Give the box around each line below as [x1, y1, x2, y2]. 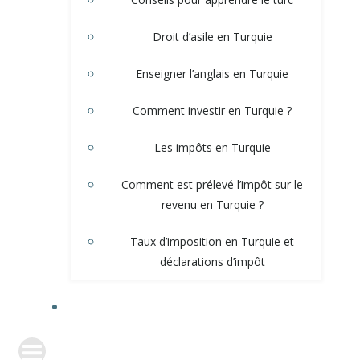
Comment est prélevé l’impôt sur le [121, 177, 303, 193]
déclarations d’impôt [159, 254, 265, 270]
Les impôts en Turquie [153, 140, 271, 156]
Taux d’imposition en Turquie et [130, 234, 294, 250]
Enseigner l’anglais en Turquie [136, 66, 288, 82]
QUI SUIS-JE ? [160, 299, 232, 315]
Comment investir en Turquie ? [133, 103, 292, 119]
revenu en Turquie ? [161, 197, 264, 213]
